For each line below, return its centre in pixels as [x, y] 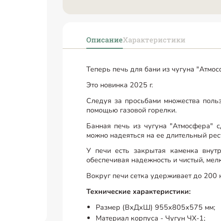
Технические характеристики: [138, 191]
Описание [104, 39]
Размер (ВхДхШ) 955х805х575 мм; [156, 207]
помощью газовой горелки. [131, 110]
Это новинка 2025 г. [119, 85]
